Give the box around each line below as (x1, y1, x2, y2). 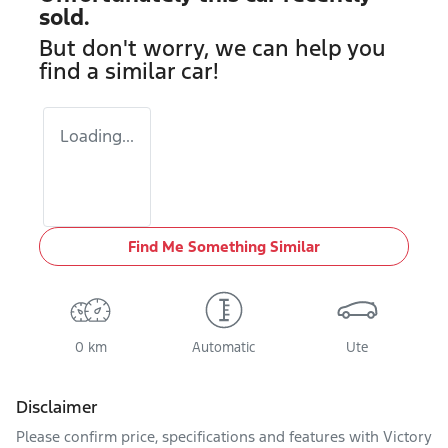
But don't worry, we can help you (39, 34, 386, 62)
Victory (383, 427, 432, 446)
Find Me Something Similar (128, 237, 320, 256)
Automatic (192, 339, 256, 356)
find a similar (39, 57, 181, 85)
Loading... (60, 125, 134, 147)
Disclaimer (16, 396, 98, 418)
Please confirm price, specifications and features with (16, 427, 383, 446)
